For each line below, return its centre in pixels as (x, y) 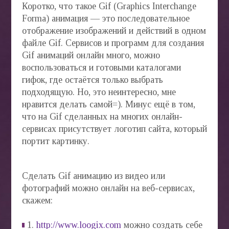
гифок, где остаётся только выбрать (92, 80)
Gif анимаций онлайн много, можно (91, 55)
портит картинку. (55, 141)
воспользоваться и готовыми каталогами (101, 67)
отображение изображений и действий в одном (114, 31)
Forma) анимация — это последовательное (106, 18)
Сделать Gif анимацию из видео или (93, 176)
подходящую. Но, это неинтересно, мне (99, 92)
